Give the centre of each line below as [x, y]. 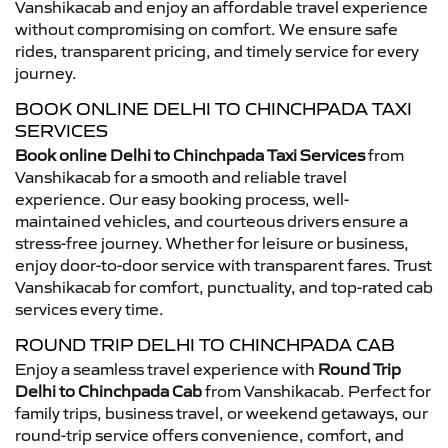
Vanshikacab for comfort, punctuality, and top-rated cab [224, 286]
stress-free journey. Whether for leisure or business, [212, 242]
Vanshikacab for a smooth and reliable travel [181, 176]
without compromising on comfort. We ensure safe [206, 28]
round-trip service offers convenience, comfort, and [209, 434]
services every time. [89, 308]
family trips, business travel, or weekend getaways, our [221, 412]
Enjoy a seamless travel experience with [166, 368]
